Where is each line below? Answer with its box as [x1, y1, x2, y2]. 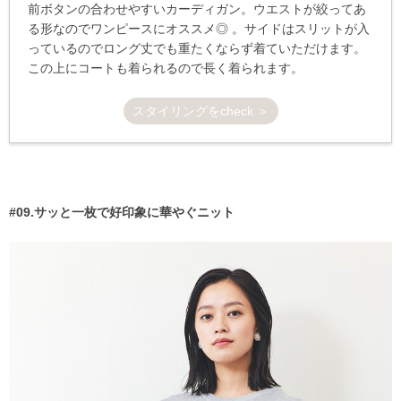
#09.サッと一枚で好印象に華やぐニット [9, 204, 235, 219]
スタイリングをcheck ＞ [132, 103, 269, 118]
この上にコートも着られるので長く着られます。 [28, 60, 303, 75]
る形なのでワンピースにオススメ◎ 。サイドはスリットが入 [28, 21, 370, 36]
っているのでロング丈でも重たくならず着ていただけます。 [28, 40, 366, 55]
